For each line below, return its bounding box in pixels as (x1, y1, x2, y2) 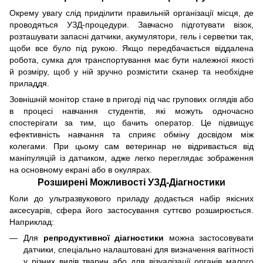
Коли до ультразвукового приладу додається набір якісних (9, 194, 254, 204)
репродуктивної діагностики (43, 233, 164, 243)
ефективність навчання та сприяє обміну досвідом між (9, 130, 254, 140)
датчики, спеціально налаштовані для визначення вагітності (23, 245, 254, 255)
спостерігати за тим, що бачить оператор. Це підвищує (9, 118, 254, 128)
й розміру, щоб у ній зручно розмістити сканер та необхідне (9, 67, 254, 77)
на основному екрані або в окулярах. (9, 165, 152, 175)
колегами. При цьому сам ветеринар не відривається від (9, 141, 254, 151)
